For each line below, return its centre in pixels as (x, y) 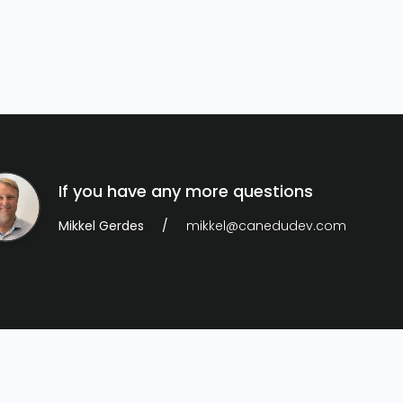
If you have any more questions (186, 191)
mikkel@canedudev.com (266, 225)
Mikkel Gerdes (101, 225)
